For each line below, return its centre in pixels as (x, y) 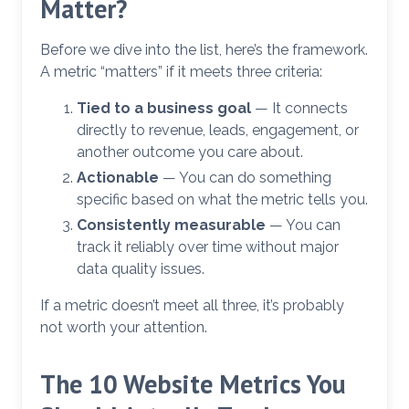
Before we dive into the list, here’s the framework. (204, 49)
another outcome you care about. (190, 152)
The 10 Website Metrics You (193, 383)
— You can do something (245, 177)
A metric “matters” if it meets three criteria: (181, 71)
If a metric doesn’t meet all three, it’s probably (192, 305)
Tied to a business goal (164, 108)
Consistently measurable (171, 225)
